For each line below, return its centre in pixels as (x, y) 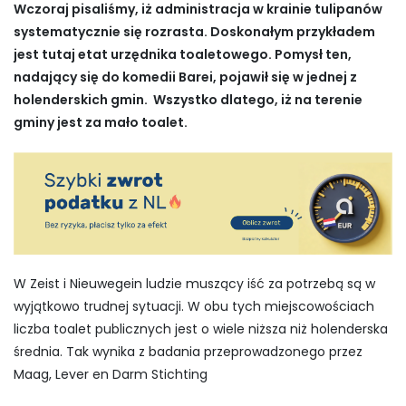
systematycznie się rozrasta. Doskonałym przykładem (194, 31)
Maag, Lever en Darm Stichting (111, 375)
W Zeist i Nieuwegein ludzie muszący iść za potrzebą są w (194, 284)
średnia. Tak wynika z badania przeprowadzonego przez (188, 352)
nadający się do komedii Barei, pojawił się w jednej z (185, 77)
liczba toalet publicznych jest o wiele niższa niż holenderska (201, 329)
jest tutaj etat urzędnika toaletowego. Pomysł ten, (183, 54)
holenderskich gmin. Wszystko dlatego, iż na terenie (188, 99)
